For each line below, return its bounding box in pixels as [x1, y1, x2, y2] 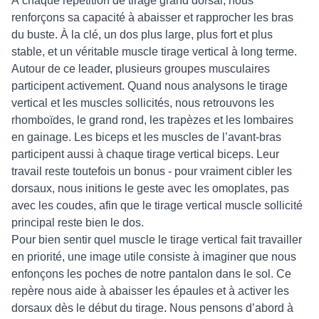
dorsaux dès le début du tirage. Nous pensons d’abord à [11, 302, 293, 314]
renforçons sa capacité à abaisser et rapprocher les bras [11, 11, 293, 23]
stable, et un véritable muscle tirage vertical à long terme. [11, 46, 297, 58]
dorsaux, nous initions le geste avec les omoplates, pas [11, 182, 289, 194]
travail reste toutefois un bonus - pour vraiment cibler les [11, 165, 292, 177]
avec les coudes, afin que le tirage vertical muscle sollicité [11, 199, 303, 211]
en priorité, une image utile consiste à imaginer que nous [11, 251, 296, 263]
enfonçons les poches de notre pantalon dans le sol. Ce [11, 268, 291, 280]
